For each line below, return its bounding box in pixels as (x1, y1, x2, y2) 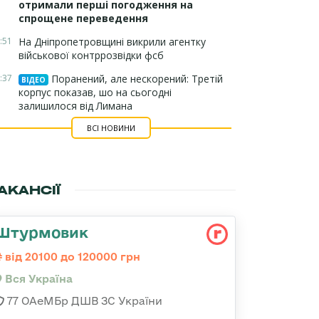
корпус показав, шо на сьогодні (19, 85, 172, 99)
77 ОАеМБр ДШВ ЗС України (4, 295, 162, 307)
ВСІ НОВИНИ (86, 122, 135, 133)
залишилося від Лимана (19, 99, 132, 113)
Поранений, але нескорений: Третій (48, 72, 223, 85)
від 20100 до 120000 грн (2, 251, 140, 263)
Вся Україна (2, 273, 73, 285)
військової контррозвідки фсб (19, 48, 164, 62)
